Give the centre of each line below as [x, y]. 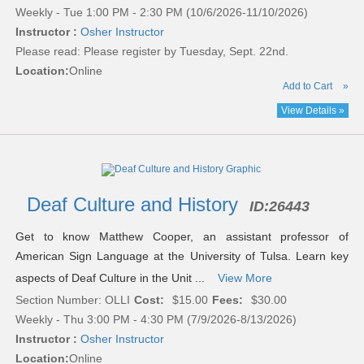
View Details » [313, 111]
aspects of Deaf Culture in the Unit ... [113, 278]
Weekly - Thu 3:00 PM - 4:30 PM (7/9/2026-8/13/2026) [156, 320]
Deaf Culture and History [135, 205]
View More [245, 278]
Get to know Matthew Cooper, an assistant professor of [182, 237]
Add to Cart [308, 87]
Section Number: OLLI [72, 300]
